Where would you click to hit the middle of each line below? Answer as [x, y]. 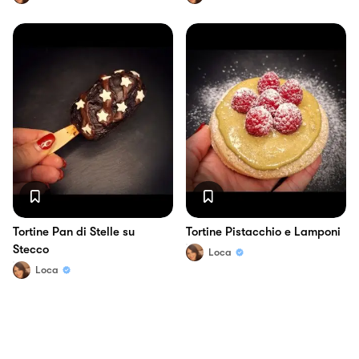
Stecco [31, 249]
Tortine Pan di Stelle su [74, 231]
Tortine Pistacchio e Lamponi [263, 231]
